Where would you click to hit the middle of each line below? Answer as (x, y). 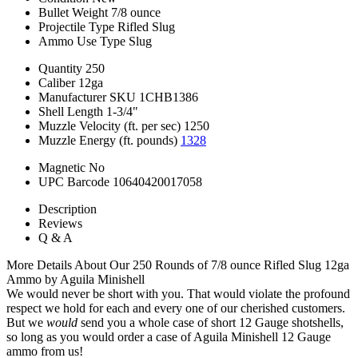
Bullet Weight (73, 12)
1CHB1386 (169, 97)
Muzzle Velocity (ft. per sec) (109, 125)
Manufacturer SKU (87, 97)
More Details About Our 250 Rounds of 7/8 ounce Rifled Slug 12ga (178, 265)
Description (68, 209)
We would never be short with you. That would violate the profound (178, 293)
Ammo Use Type (82, 41)
